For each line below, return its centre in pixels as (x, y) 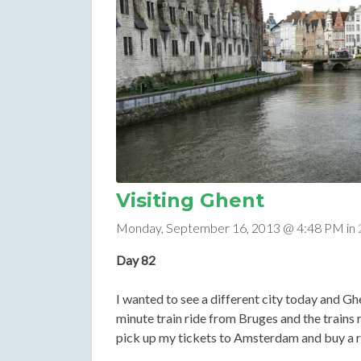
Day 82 (136, 260)
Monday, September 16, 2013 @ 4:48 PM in (237, 228)
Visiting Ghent (190, 201)
